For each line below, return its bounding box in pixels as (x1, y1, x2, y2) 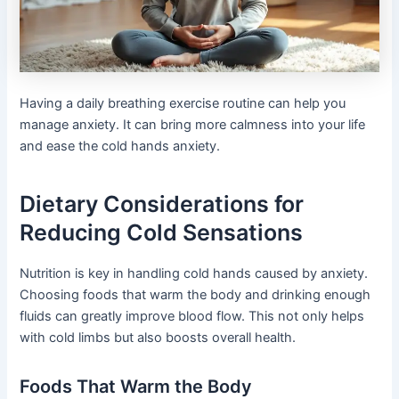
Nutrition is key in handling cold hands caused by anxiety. (20, 265, 369, 281)
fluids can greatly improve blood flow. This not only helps (20, 307, 365, 324)
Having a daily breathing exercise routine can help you (20, 94, 346, 111)
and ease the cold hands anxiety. (20, 137, 221, 154)
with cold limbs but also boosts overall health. (20, 329, 297, 346)
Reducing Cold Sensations (20, 219, 304, 247)
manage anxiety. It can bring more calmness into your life (20, 116, 366, 133)
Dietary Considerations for (20, 191, 305, 218)
